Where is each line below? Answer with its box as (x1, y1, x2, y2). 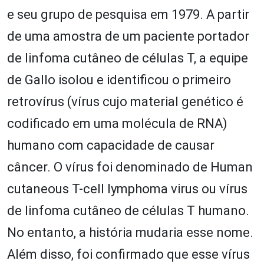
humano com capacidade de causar (7, 137, 214, 153)
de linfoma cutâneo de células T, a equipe (7, 50, 248, 65)
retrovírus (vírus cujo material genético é (7, 94, 243, 109)
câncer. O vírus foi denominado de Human (7, 159, 253, 174)
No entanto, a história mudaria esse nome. (7, 225, 253, 240)
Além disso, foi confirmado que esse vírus (7, 246, 250, 262)
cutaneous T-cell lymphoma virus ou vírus (7, 181, 247, 196)
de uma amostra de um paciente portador (7, 28, 249, 44)
